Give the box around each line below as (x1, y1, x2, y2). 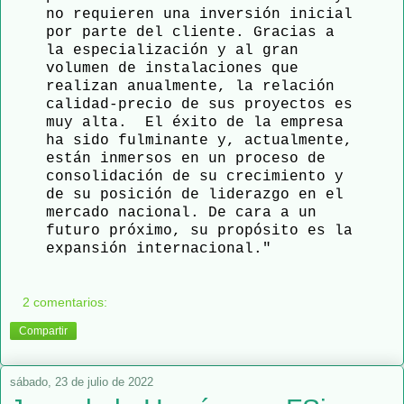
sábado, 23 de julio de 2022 (10, 374, 153, 389)
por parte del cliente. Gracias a (46, 24, 335, 41)
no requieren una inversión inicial (46, 6, 353, 23)
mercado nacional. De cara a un (46, 205, 317, 222)
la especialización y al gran (46, 42, 298, 60)
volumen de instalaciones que (46, 60, 298, 78)
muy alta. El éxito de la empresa (46, 115, 344, 132)
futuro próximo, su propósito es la (46, 223, 353, 240)
